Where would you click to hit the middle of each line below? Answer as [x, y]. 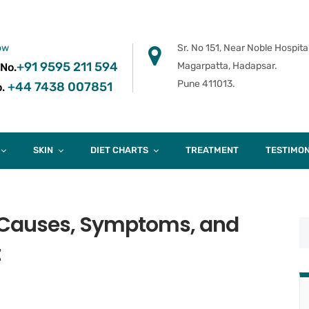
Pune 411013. [206, 83]
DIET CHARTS [119, 150]
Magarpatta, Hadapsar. [227, 66]
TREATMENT [212, 150]
